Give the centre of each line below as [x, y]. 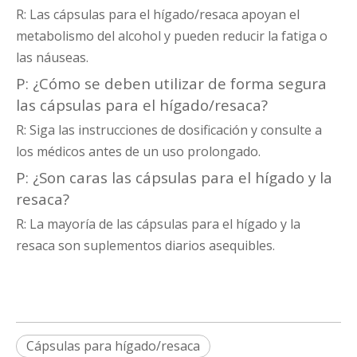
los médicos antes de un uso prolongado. [138, 152]
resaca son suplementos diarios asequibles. [145, 246]
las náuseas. [52, 58]
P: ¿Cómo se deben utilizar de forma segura [171, 84]
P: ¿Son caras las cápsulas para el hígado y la [174, 178]
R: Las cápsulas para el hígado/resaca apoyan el [158, 15]
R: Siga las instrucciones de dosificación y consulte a [169, 130]
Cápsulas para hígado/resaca [113, 346]
